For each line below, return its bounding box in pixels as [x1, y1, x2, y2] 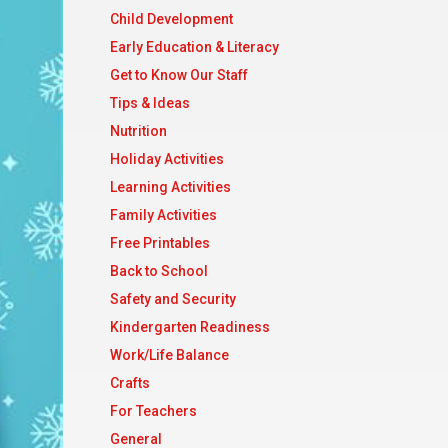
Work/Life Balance [109, 347, 229, 363]
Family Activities [109, 207, 217, 223]
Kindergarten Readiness [109, 319, 270, 335]
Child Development [109, 11, 233, 27]
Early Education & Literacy [109, 39, 279, 55]
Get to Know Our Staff [109, 67, 248, 83]
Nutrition [109, 123, 167, 139]
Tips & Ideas [109, 95, 190, 111]
